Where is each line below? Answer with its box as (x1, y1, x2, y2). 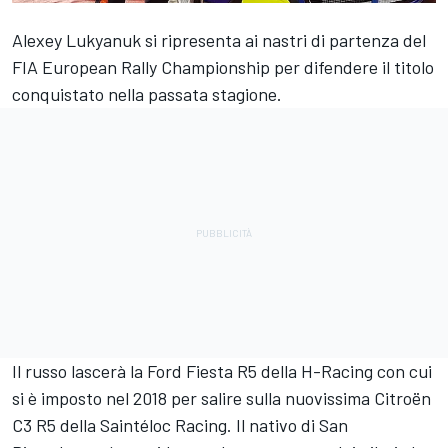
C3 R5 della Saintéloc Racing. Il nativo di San (12, 414, 348, 437)
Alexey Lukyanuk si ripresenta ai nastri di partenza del (12, 29, 426, 52)
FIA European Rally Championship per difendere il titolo (12, 56, 434, 79)
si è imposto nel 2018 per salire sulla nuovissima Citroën (12, 387, 431, 410)
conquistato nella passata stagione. (12, 83, 282, 106)
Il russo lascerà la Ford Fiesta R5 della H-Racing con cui (12, 360, 432, 383)
